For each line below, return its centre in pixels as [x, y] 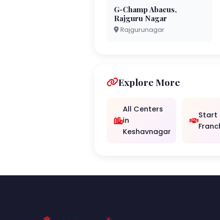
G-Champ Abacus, [145, 9]
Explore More [149, 82]
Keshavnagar [147, 132]
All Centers [143, 109]
